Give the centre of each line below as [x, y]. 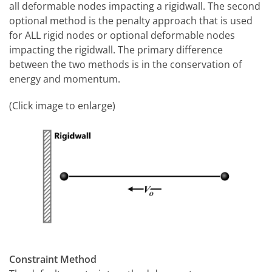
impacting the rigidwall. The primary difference [116, 50]
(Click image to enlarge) [62, 106]
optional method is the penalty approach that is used [131, 21]
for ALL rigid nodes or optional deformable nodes [122, 35]
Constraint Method [53, 259]
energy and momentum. [65, 79]
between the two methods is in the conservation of [125, 64]
